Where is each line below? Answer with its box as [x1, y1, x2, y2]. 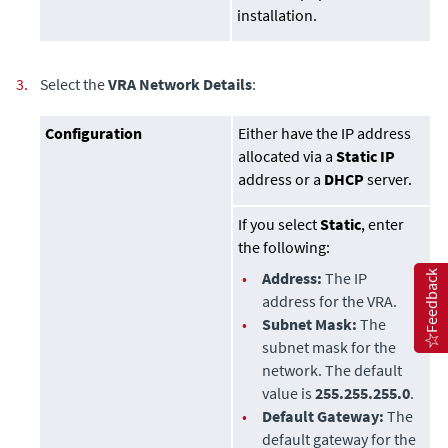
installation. [237, 5, 318, 26]
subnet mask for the [262, 337, 397, 358]
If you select [238, 214, 321, 235]
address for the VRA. [262, 291, 398, 312]
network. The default [262, 360, 403, 381]
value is [262, 383, 316, 404]
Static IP [336, 146, 396, 167]
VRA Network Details [108, 74, 252, 95]
